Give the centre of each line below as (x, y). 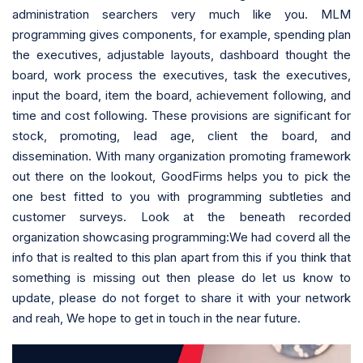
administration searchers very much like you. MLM (181, 14)
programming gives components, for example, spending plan (181, 34)
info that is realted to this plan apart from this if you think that (181, 257)
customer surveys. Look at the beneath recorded (181, 216)
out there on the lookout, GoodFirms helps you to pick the (181, 176)
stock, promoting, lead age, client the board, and (181, 135)
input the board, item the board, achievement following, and (181, 95)
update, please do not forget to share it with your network (181, 297)
